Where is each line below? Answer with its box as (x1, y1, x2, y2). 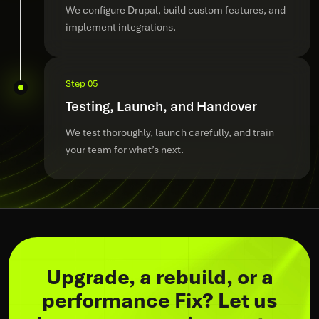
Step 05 (66, 78, 98, 90)
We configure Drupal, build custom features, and (66, 4, 286, 16)
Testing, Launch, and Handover (66, 98, 257, 115)
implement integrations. (66, 21, 176, 33)
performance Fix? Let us (41, 288, 278, 313)
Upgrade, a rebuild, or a (46, 264, 273, 290)
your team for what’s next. (66, 143, 184, 156)
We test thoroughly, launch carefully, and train (66, 126, 274, 139)
